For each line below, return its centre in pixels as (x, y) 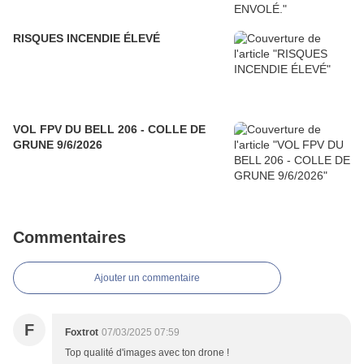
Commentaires (69, 238)
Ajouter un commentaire (147, 278)
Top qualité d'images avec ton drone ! (147, 353)
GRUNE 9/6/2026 (58, 145)
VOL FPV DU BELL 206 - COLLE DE (109, 130)
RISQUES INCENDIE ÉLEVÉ (87, 39)
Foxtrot (82, 333)
